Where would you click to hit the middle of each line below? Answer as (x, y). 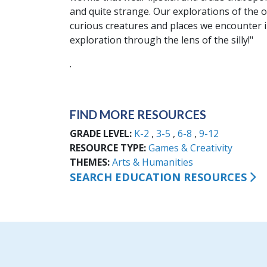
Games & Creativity (190, 148)
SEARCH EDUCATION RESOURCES (158, 177)
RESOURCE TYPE (107, 148)
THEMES (89, 162)
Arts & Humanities (153, 162)
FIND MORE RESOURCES (138, 114)
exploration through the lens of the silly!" (162, 40)
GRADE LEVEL (100, 133)
